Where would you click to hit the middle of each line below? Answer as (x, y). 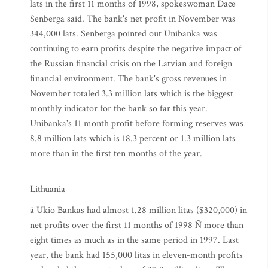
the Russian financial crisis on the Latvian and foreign (131, 64)
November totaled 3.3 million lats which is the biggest (132, 94)
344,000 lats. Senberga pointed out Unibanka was (124, 34)
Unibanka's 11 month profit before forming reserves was (137, 124)
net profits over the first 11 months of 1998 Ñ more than (137, 225)
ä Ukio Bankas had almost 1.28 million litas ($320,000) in (138, 210)
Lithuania (48, 189)
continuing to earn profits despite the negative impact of (136, 49)
